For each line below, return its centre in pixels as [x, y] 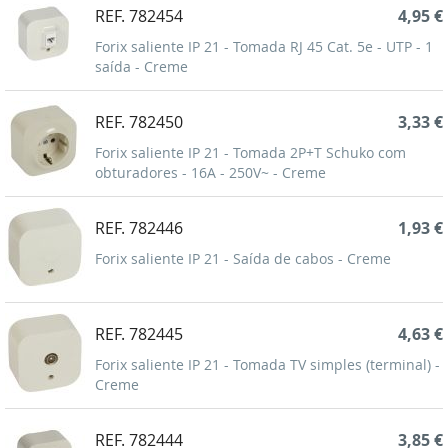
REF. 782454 [139, 16]
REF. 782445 [139, 334]
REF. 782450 [139, 122]
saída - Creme [141, 67]
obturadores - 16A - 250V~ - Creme [210, 173]
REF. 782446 [139, 228]
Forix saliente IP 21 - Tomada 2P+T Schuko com [250, 153]
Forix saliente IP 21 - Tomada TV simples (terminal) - [267, 365]
